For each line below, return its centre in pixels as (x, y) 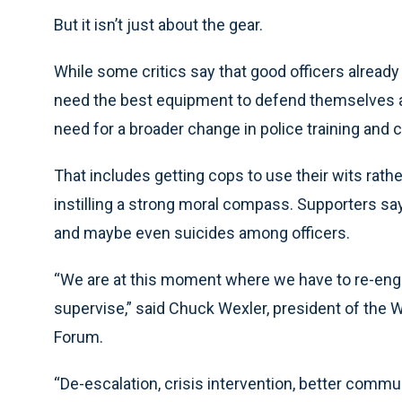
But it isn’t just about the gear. (158, 25)
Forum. (79, 337)
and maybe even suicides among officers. (202, 233)
